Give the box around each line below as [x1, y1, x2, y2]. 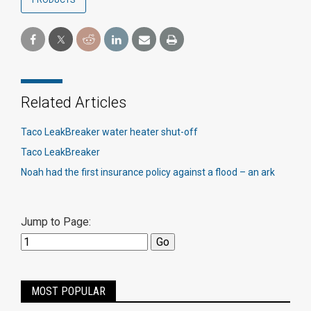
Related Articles [21, 94, 126, 111]
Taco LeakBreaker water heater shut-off [21, 126, 198, 137]
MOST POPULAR [31, 285, 106, 298]
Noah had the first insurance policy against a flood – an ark [21, 167, 275, 178]
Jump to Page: [21, 215, 91, 228]
